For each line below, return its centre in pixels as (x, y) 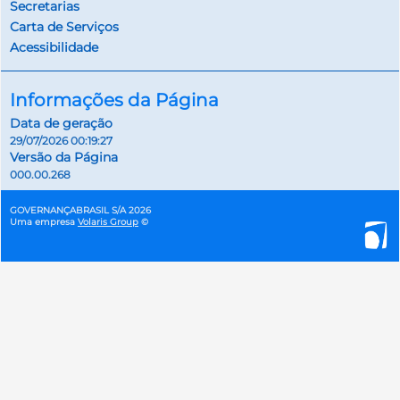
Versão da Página (64, 158)
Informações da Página (114, 100)
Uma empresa (44, 222)
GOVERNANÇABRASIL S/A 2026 (80, 211)
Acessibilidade (54, 47)
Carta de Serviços (64, 26)
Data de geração (61, 124)
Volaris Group (108, 222)
